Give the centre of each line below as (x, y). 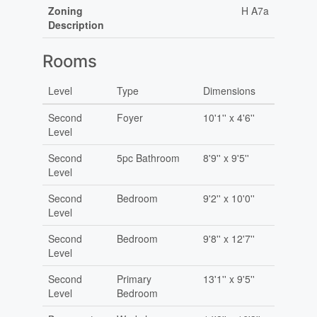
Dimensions (229, 91)
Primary (134, 279)
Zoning (65, 11)
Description (76, 25)
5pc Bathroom (148, 158)
